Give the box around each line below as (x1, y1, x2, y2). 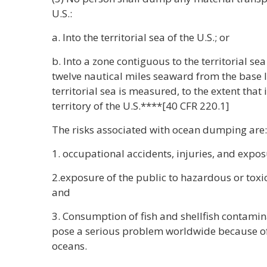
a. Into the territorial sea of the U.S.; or (52, 30, 229, 44)
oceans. (52, 239, 87, 253)
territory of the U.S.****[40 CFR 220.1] (52, 99, 229, 113)
